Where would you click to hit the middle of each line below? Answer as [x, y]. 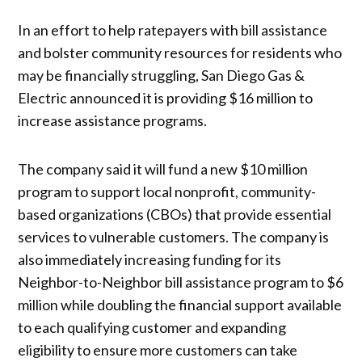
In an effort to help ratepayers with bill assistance [173, 30]
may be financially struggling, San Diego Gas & [162, 76]
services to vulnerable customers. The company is [174, 237]
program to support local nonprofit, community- [167, 192]
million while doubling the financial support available [180, 305]
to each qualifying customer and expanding [152, 328]
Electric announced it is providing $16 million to [166, 98]
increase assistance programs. [114, 121]
